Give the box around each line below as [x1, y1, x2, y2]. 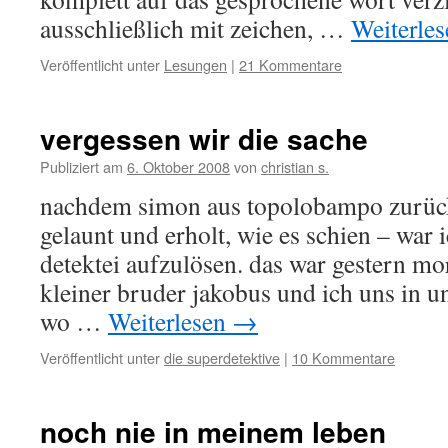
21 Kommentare [239, 54, 342, 75]
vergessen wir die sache [40, 118, 368, 159]
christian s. [261, 156, 329, 177]
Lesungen [164, 54, 227, 75]
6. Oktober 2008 [127, 156, 230, 177]
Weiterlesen [108, 304, 232, 338]
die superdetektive [164, 347, 280, 368]
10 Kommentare [292, 347, 395, 368]
